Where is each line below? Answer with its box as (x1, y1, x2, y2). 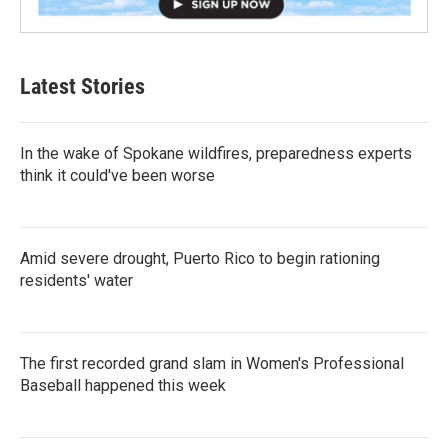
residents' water (20, 270, 133, 290)
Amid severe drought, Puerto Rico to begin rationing (20, 248, 380, 268)
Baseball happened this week (20, 375, 226, 395)
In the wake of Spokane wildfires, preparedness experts (20, 143, 412, 163)
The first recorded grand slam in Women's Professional (20, 353, 404, 373)
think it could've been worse (20, 165, 215, 185)
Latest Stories (20, 73, 145, 99)
